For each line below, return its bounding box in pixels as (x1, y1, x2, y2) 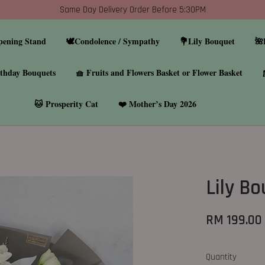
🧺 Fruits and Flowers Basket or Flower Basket (75, 66, 243, 79)
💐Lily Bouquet (180, 35, 235, 47)
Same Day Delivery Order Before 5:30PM (59, 4, 206, 15)
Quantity (206, 251, 237, 263)
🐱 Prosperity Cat (34, 98, 99, 110)
